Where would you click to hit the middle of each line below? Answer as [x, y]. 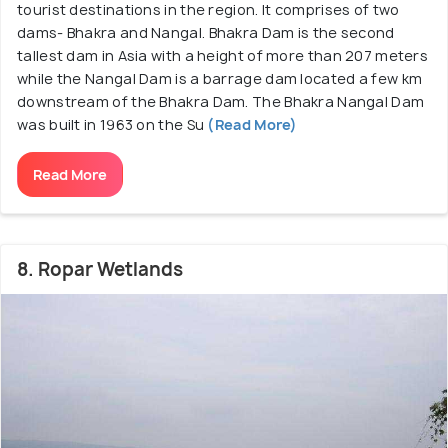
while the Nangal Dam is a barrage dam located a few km [220, 78]
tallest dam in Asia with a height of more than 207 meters [223, 55]
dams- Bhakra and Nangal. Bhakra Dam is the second [206, 32]
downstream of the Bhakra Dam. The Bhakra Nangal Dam [221, 101]
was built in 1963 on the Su [111, 124]
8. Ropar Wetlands [100, 269]
